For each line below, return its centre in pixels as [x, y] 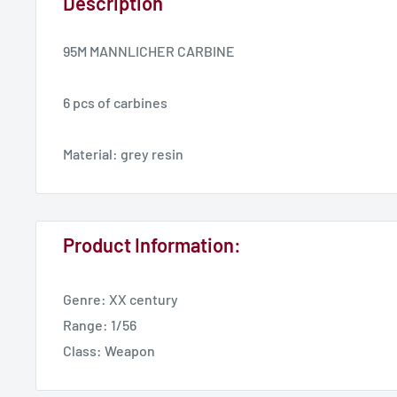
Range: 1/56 [100, 324]
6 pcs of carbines [115, 102]
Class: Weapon [109, 350]
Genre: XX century [121, 299]
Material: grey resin [123, 153]
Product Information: [152, 244]
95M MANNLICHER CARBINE [149, 51]
